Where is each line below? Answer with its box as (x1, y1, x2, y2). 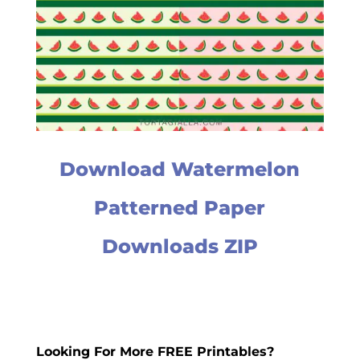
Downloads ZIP (101, 235, 258, 259)
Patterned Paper (94, 196, 266, 220)
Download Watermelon (59, 157, 301, 182)
